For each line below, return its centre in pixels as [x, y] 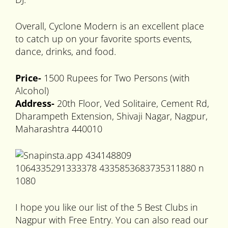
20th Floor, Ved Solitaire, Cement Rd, [132, 104]
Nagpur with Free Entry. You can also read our [112, 220]
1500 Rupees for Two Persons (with [117, 78]
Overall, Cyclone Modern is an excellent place [110, 26]
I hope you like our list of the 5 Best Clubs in [107, 207]
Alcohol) [32, 91]
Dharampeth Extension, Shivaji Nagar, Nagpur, [111, 116]
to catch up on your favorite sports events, [104, 39]
